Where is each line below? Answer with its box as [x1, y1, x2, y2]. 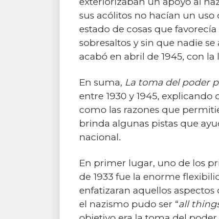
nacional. [79, 131, 121, 143]
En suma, [79, 77, 125, 88]
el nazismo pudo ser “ [79, 198, 178, 210]
